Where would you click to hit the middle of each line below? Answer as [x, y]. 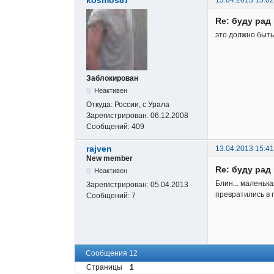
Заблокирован [112, 78]
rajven [99, 148]
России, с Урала [142, 104]
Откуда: [100, 104]
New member [109, 158]
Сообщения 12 [112, 254]
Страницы [104, 268]
